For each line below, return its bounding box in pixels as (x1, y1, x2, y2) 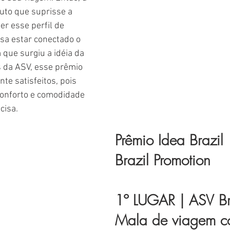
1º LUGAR (115, 190, 175, 210)
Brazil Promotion (115, 150, 210, 170)
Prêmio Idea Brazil (115, 130, 223, 150)
